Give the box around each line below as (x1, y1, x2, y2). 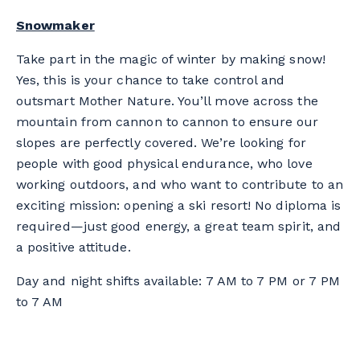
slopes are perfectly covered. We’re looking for (16, 135, 306, 151)
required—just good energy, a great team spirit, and (16, 219, 342, 235)
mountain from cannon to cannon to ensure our (16, 114, 319, 130)
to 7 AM (16, 294, 63, 310)
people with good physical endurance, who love (16, 156, 313, 172)
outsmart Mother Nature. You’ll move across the (16, 93, 318, 109)
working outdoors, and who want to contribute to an (16, 177, 343, 193)
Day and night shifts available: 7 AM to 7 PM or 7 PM (16, 273, 341, 289)
